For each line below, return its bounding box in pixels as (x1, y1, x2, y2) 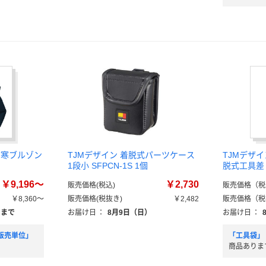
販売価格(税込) (68, 181, 115, 189)
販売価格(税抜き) (68, 195, 122, 203)
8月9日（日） (107, 208, 151, 217)
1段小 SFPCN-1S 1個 (68, 161, 148, 170)
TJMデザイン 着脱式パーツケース (68, 150, 195, 160)
